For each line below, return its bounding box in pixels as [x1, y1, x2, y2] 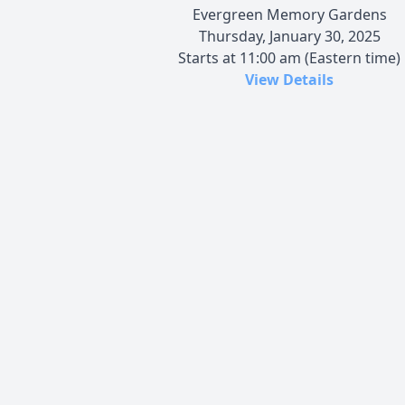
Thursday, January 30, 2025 [198, 25, 381, 46]
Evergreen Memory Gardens [192, 4, 387, 24]
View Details [245, 69, 334, 89]
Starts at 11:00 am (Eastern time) [178, 47, 400, 68]
